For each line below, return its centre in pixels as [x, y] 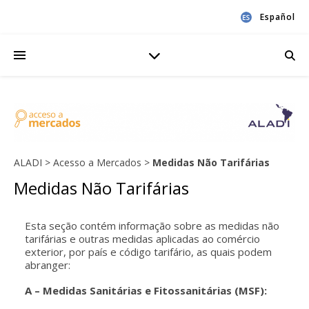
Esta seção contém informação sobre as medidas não [152, 226]
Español [278, 17]
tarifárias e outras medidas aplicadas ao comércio [143, 239]
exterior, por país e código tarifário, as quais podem [149, 252]
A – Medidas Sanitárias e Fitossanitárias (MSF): [146, 291]
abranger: [48, 265]
